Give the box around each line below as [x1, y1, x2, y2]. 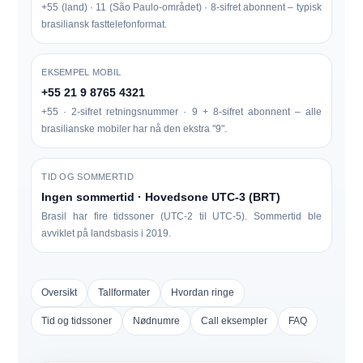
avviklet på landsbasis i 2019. [41, 228, 172, 239]
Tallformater [98, 287, 151, 298]
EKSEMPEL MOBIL [41, 67, 122, 77]
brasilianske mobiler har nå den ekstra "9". [41, 123, 228, 135]
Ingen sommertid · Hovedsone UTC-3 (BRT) [41, 190, 281, 203]
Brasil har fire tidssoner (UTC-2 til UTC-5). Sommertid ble [41, 211, 322, 222]
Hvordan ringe [171, 287, 235, 298]
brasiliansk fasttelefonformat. [41, 19, 168, 30]
